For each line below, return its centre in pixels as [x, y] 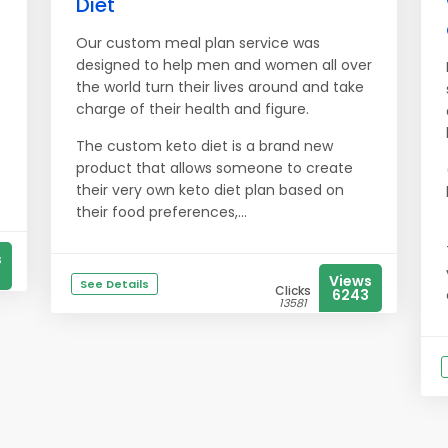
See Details [114, 284]
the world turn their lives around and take [220, 87]
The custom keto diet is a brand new [204, 146]
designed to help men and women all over [224, 65]
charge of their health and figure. [192, 109]
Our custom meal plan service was [198, 43]
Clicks [293, 290]
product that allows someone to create [214, 168]
